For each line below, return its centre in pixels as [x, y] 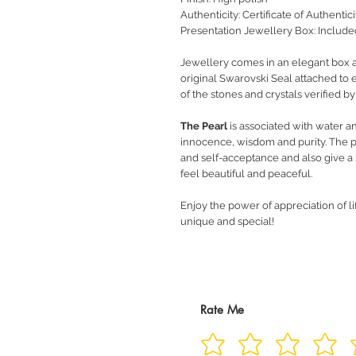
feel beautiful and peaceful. [246, 174]
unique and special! [227, 222]
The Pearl [204, 126]
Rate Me [222, 310]
